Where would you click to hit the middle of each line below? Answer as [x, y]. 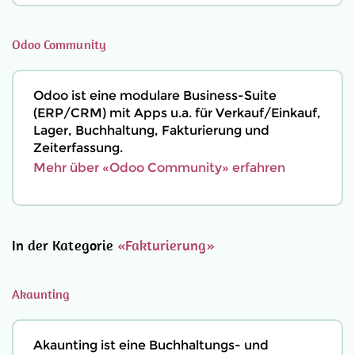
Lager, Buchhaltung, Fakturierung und [151, 130]
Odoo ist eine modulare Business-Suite [155, 95]
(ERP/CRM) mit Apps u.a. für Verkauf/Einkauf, [177, 113]
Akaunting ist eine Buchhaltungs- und [151, 345]
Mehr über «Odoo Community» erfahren [159, 168]
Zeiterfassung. [78, 148]
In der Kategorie [65, 245]
